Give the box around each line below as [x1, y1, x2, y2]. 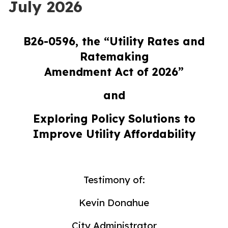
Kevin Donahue [79, 196, 149, 209]
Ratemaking [79, 50, 149, 63]
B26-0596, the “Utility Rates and [23, 35, 205, 48]
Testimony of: [83, 174, 145, 186]
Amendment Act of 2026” [44, 65, 184, 78]
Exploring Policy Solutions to [33, 112, 195, 125]
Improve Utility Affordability [33, 127, 195, 140]
